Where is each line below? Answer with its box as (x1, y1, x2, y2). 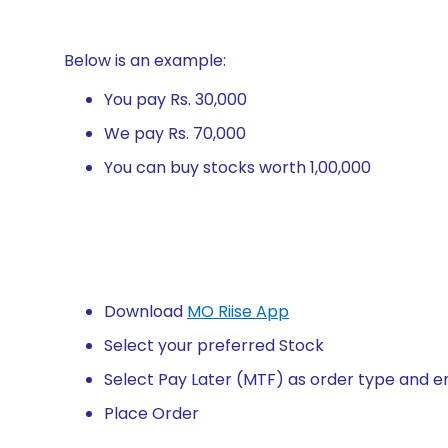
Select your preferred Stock (104, 334, 324, 357)
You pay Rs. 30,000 (104, 88, 247, 111)
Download (104, 300, 187, 323)
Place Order (104, 402, 199, 425)
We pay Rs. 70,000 (104, 122, 246, 145)
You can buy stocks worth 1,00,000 (104, 156, 371, 179)
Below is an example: (64, 49, 226, 72)
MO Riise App (187, 300, 289, 323)
